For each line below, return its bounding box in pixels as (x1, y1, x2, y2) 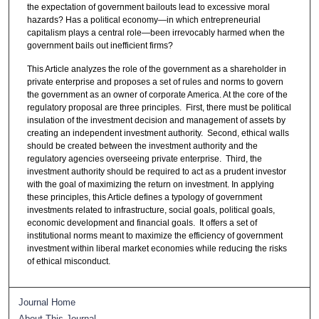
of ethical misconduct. (26, 256, 110, 267)
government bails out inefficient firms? (26, 40, 173, 51)
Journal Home (19, 297, 76, 308)
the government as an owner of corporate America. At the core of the (26, 90, 288, 100)
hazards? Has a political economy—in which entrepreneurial (26, 14, 261, 25)
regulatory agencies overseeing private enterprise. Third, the (26, 154, 262, 164)
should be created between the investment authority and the (26, 141, 258, 152)
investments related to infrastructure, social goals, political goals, (26, 205, 275, 216)
